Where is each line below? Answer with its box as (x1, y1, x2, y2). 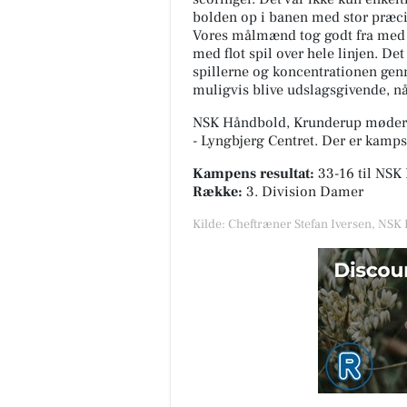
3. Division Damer (243, 183, 363, 202)
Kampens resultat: (193, 164, 314, 184)
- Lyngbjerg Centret (193, 132, 314, 151)
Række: (193, 183, 243, 202)
